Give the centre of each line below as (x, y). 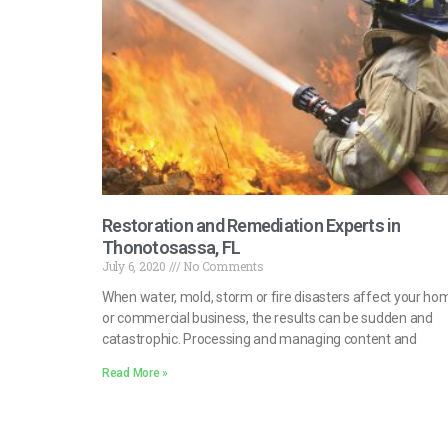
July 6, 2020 (135, 265)
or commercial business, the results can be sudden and (267, 317)
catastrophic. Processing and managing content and (259, 338)
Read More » (135, 372)
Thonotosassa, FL (171, 247)
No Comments (222, 265)
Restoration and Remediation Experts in (251, 225)
